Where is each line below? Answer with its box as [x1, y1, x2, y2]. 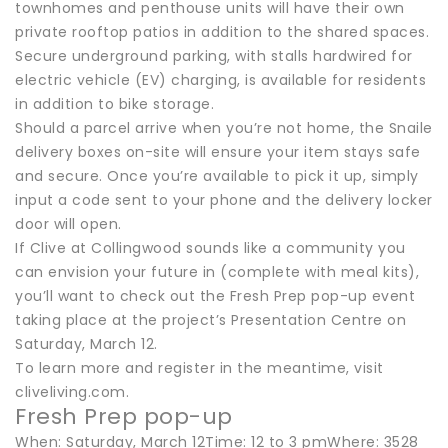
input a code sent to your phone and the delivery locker [15, 189, 433, 210]
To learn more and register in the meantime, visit [15, 357, 384, 378]
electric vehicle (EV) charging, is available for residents [15, 69, 426, 90]
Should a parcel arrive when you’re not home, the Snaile [15, 117, 433, 138]
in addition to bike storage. [15, 93, 214, 114]
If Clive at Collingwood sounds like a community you [15, 237, 406, 258]
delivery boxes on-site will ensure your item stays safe [15, 141, 421, 162]
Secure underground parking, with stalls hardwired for [15, 45, 413, 66]
